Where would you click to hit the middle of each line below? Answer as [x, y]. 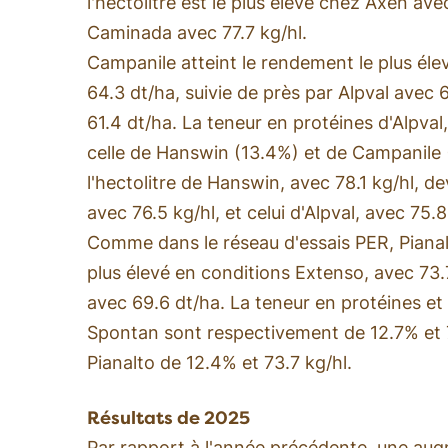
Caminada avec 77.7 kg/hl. [197, 32]
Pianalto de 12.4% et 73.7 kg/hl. [219, 362]
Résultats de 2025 [168, 417]
